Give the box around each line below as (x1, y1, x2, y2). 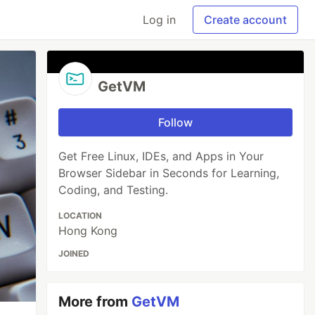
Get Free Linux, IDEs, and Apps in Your (58, 149, 264, 163)
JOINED (58, 248, 90, 259)
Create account (204, 13, 287, 27)
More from (58, 293, 132, 310)
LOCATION (58, 210, 103, 221)
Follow (158, 115, 193, 129)
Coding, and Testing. (58, 183, 169, 197)
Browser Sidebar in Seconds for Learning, (58, 166, 280, 180)
